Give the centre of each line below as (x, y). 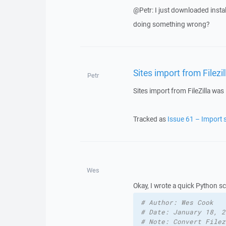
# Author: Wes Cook (177, 203)
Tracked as (150, 119)
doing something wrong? (171, 24)
